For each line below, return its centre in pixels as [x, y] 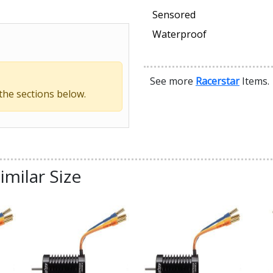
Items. [254, 81]
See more [173, 81]
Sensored [174, 15]
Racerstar [218, 81]
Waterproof [179, 34]
